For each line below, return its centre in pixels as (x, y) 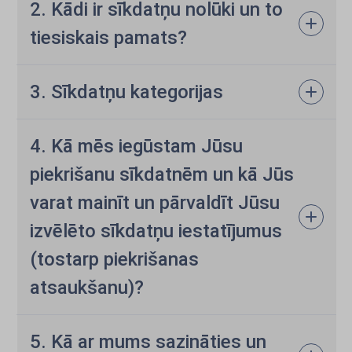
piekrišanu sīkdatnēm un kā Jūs (162, 174)
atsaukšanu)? (87, 288)
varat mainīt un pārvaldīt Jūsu (155, 203)
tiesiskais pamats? (108, 38)
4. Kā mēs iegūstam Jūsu (136, 146)
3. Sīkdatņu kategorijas (126, 92)
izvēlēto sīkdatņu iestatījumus (156, 231)
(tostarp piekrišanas (114, 259)
